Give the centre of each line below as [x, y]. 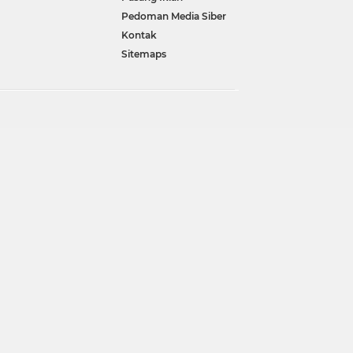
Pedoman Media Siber [174, 17]
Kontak [139, 35]
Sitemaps [144, 54]
